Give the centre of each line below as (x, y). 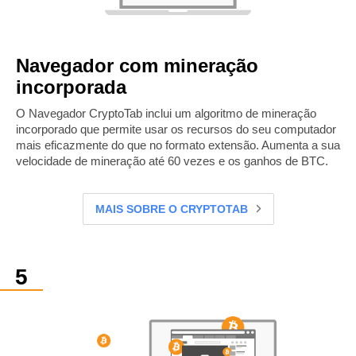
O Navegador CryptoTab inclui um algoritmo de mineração (166, 114)
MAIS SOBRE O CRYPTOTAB (171, 209)
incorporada (71, 87)
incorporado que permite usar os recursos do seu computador (176, 130)
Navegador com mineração (137, 66)
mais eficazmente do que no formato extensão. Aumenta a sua (178, 145)
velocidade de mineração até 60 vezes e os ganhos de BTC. (172, 161)
